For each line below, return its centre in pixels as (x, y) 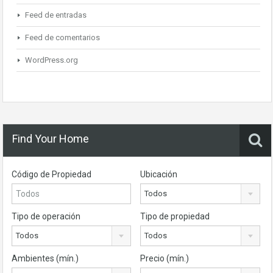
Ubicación (159, 174)
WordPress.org (51, 60)
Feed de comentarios (62, 37)
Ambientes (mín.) (45, 258)
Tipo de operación (46, 216)
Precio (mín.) (165, 258)
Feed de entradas (56, 15)
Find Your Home (51, 139)
